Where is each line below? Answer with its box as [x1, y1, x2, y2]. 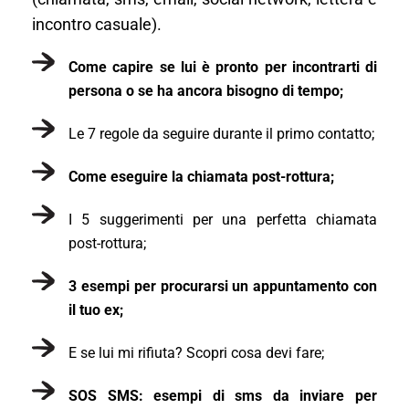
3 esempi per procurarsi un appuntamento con [68, 277, 377, 295]
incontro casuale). [32, 15, 162, 34]
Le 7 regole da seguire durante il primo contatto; [68, 124, 374, 142]
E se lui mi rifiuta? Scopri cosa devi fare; [68, 343, 324, 362]
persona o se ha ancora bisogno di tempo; [68, 81, 343, 100]
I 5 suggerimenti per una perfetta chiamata [68, 210, 377, 228]
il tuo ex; [68, 300, 123, 319]
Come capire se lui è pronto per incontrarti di [68, 58, 377, 76]
